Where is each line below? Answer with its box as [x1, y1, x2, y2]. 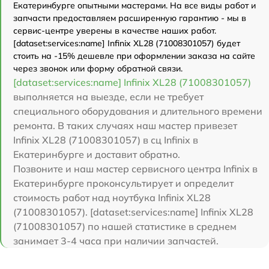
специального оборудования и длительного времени [13, 104, 262, 117]
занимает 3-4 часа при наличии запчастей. [13, 234, 219, 247]
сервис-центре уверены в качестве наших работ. [13, 25, 216, 36]
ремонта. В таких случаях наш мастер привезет [13, 119, 237, 131]
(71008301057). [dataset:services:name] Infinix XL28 [13, 205, 253, 218]
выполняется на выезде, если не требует [13, 90, 204, 103]
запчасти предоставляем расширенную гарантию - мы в [13, 12, 246, 23]
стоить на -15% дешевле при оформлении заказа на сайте [13, 50, 255, 61]
